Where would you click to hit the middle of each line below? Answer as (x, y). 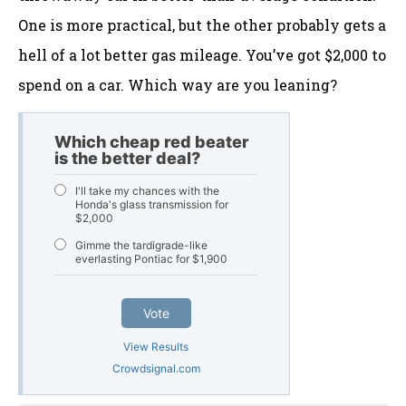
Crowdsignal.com (156, 369)
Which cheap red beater (152, 142)
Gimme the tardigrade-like (141, 246)
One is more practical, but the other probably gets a (202, 24)
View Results (156, 347)
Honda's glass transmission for (152, 205)
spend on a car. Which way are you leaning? (178, 84)
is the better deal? (127, 159)
